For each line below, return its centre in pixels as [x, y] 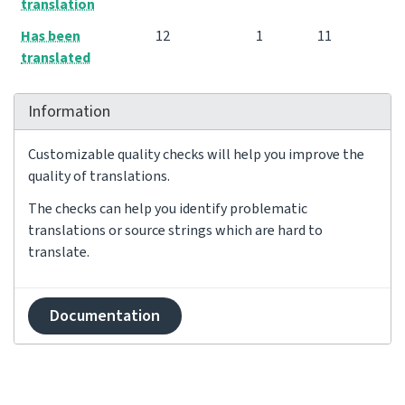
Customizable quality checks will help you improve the [196, 155]
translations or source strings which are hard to [175, 231]
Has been [51, 36]
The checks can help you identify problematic [168, 209]
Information [69, 112]
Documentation [105, 316]
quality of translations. [99, 176]
